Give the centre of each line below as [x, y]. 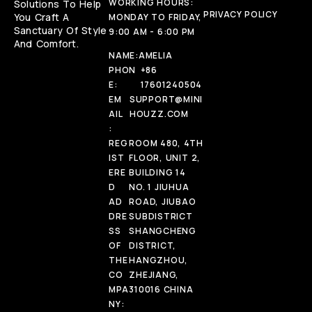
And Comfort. [46, 44]
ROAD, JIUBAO [163, 202]
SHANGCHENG [163, 231]
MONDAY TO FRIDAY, [156, 17]
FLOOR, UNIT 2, [165, 158]
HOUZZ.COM [159, 114]
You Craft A [42, 17]
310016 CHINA [161, 290]
